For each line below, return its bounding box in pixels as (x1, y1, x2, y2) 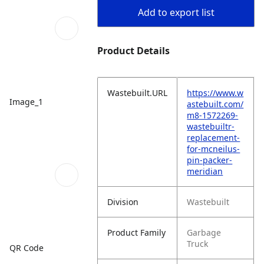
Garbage (187, 227, 222, 238)
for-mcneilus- (187, 143, 240, 154)
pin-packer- (187, 154, 233, 166)
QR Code (9, 242, 44, 253)
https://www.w (187, 87, 244, 98)
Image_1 (9, 95, 43, 107)
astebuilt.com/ (187, 98, 244, 110)
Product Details (97, 44, 170, 57)
